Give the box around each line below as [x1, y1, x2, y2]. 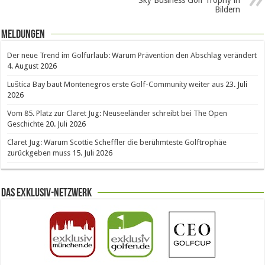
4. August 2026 [7, 62, 57, 71]
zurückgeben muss [7, 148, 71, 158]
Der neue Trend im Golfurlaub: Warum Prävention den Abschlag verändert [7, 51, 257, 60]
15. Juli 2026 [72, 148, 113, 158]
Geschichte [7, 119, 44, 129]
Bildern [214, 5, 240, 15]
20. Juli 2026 [46, 119, 86, 129]
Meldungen [1, 29, 46, 41]
